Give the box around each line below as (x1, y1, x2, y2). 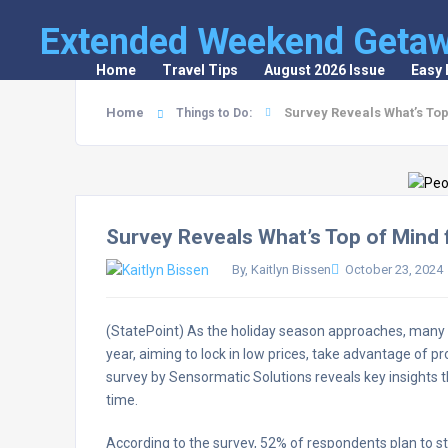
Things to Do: (176, 106, 252, 120)
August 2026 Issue (264, 62, 385, 78)
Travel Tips (162, 62, 238, 78)
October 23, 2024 (345, 262, 443, 278)
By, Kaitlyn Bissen (232, 261, 331, 277)
